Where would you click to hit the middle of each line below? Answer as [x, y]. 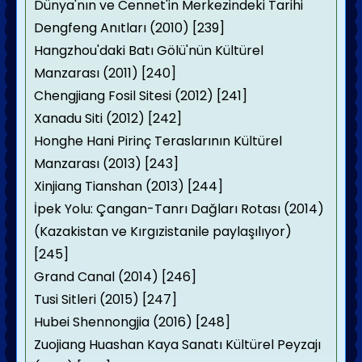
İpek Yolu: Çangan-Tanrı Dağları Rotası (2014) [179, 209]
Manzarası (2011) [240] [105, 73]
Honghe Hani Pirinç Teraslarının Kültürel [158, 141]
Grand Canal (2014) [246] [115, 277]
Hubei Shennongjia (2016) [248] [132, 322]
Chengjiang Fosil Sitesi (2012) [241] [141, 96]
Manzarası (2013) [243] [106, 164]
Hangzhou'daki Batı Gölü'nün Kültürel [149, 51]
